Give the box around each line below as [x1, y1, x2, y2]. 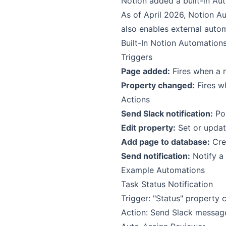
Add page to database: [121, 137, 210, 147]
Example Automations [121, 165, 205, 175]
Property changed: [121, 80, 195, 90]
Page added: [121, 66, 170, 76]
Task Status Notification [121, 179, 213, 189]
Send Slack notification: [121, 108, 213, 119]
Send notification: [121, 151, 190, 161]
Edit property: [121, 123, 176, 133]
